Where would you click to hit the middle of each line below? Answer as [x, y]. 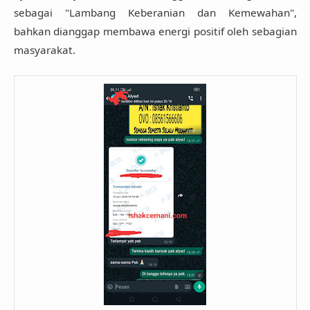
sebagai [39, 12]
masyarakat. [44, 49]
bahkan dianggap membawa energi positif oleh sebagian [155, 31]
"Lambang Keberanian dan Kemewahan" [179, 12]
